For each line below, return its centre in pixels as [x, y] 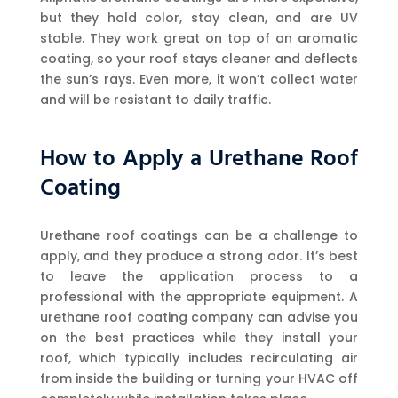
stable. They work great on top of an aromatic [199, 39]
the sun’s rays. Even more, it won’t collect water [199, 80]
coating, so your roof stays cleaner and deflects [199, 59]
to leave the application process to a [199, 277]
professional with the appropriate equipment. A [199, 297]
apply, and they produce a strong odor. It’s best [199, 256]
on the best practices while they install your [199, 338]
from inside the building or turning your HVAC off [199, 379]
